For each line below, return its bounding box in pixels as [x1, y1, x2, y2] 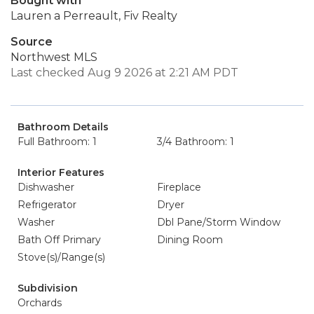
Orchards [18, 296, 62, 309]
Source [11, 35, 53, 48]
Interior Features [18, 166, 104, 179]
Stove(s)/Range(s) [18, 251, 105, 264]
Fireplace [157, 181, 201, 193]
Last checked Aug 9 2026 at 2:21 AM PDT [11, 66, 238, 79]
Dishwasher [18, 181, 74, 193]
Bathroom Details [18, 121, 109, 133]
